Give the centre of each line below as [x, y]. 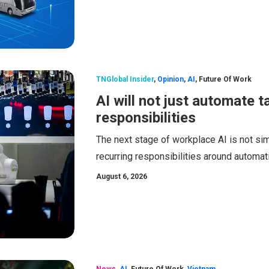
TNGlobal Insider [125, 79]
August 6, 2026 [122, 176]
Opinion [171, 79]
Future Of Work [225, 79]
